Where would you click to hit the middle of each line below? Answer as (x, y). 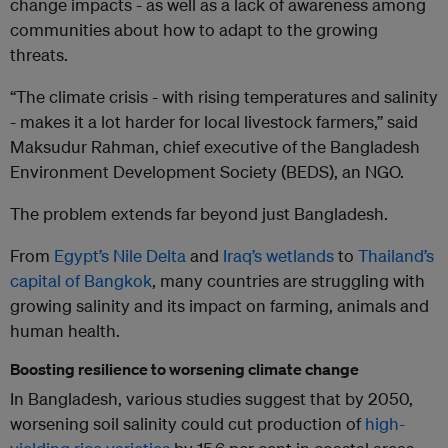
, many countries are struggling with (288, 281)
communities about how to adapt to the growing (194, 30)
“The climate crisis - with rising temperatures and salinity (224, 97)
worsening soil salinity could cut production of (187, 424)
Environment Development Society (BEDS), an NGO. (207, 172)
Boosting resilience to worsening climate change (184, 369)
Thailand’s (396, 256)
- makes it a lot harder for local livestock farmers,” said (214, 122)
